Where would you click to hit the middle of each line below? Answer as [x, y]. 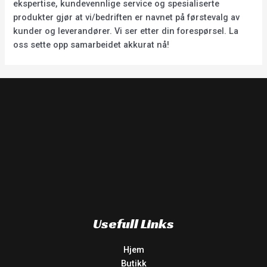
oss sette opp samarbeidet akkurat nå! [91, 44]
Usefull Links [133, 223]
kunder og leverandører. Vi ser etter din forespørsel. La [126, 31]
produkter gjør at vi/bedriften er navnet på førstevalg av [127, 17]
